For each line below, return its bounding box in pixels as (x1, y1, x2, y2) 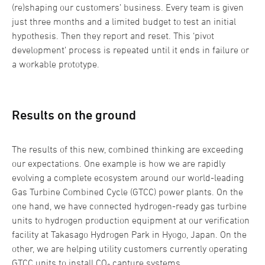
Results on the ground (12, 107, 136, 122)
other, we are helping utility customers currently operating (12, 243, 247, 254)
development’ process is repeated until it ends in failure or (12, 44, 249, 55)
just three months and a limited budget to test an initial (12, 15, 236, 27)
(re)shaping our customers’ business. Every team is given (12, 1, 244, 12)
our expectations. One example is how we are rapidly (12, 157, 225, 169)
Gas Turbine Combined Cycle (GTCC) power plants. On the (12, 186, 243, 197)
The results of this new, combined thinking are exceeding (12, 143, 243, 154)
